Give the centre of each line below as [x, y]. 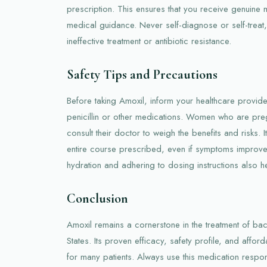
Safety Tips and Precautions [142, 74]
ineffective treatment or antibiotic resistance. [149, 41]
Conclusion [97, 198]
